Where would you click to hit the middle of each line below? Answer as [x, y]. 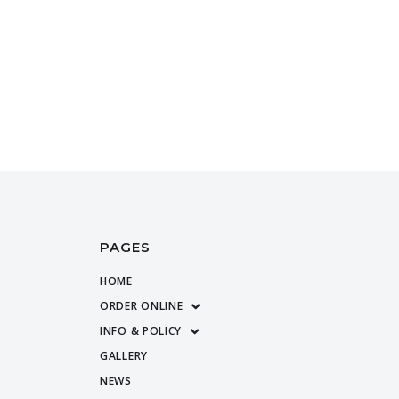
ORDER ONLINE [142, 306]
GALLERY [124, 356]
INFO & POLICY [141, 331]
